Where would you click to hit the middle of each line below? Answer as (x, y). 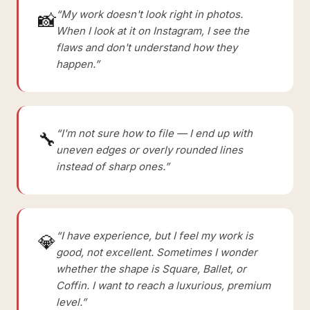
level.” (71, 302)
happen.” (78, 64)
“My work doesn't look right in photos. (149, 14)
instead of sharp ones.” (113, 166)
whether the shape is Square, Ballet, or (151, 269)
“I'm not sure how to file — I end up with (154, 133)
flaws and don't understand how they (147, 47)
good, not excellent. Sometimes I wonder (157, 252)
